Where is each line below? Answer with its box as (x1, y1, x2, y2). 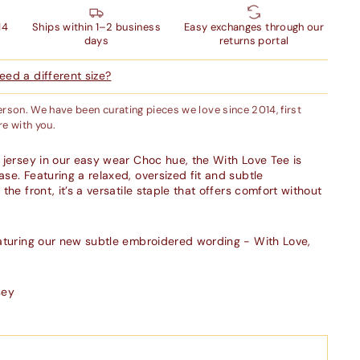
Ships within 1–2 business (32, 19, 161, 34)
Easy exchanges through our (183, 19, 325, 34)
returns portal (219, 33, 289, 47)
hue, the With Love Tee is (165, 153, 302, 168)
